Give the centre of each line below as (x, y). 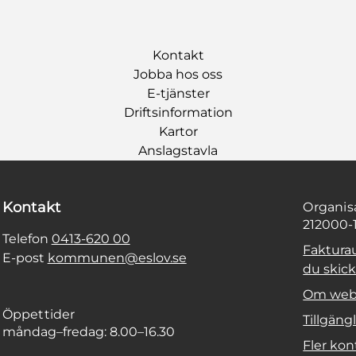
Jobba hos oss (178, 74)
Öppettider (39, 314)
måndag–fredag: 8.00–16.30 (88, 331)
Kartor (178, 131)
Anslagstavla (178, 150)
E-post (25, 257)
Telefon (27, 238)
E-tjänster (178, 93)
